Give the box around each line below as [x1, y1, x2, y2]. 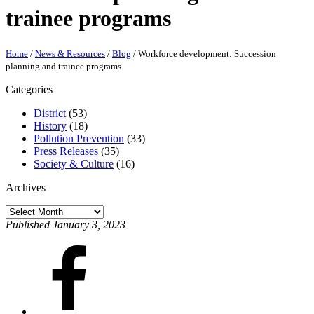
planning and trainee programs [6, 60, 121, 71]
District [34, 107, 66, 119]
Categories [6, 83, 53, 95]
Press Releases [34, 144, 98, 157]
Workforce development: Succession [138, 48, 276, 59]
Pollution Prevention [34, 132, 124, 144]
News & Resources [35, 48, 105, 59]
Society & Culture [34, 157, 114, 170]
